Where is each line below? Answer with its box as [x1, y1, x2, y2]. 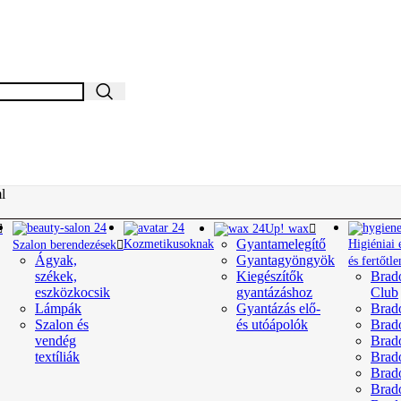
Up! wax [265, 222, 309, 235]
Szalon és [35, 317, 89, 332]
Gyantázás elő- [236, 301, 320, 316]
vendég [35, 333, 76, 348]
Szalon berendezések [13, 238, 116, 252]
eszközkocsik [35, 285, 110, 300]
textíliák [35, 349, 80, 364]
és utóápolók [236, 317, 308, 332]
